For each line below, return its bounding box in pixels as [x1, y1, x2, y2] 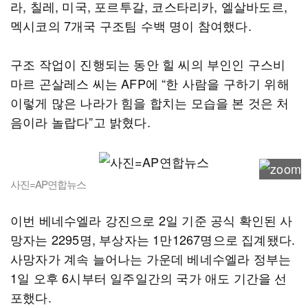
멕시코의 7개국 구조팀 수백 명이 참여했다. [10, 16, 252, 34]
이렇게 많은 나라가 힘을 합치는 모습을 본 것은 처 [10, 93, 289, 111]
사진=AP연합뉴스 [10, 177, 86, 191]
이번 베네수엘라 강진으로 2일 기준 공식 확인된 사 [10, 211, 293, 229]
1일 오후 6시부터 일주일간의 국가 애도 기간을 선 [10, 269, 287, 287]
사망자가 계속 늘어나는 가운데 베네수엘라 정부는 [10, 250, 291, 267]
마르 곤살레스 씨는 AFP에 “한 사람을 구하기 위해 [10, 74, 289, 92]
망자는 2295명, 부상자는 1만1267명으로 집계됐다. [10, 230, 296, 248]
